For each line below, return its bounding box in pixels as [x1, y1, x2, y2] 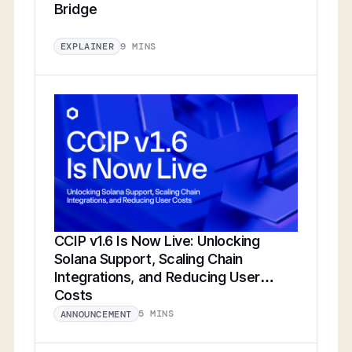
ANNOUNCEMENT [60, 307, 133, 321]
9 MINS [120, 39, 156, 53]
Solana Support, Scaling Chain [53, 250, 243, 267]
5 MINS [138, 307, 174, 321]
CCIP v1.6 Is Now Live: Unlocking [53, 232, 260, 249]
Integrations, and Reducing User [53, 268, 260, 285]
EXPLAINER [60, 40, 115, 53]
